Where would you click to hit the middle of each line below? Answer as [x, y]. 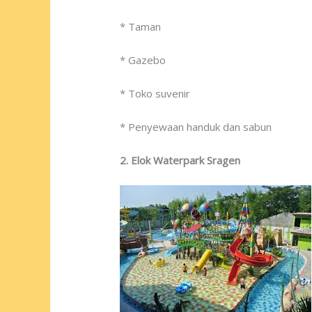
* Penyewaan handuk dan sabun [196, 127]
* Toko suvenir [155, 94]
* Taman [141, 27]
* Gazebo [143, 60]
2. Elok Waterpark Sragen [180, 161]
